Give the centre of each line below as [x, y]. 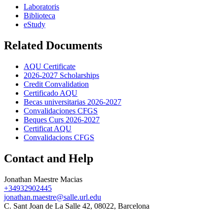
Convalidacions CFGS [59, 138]
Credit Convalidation [56, 84]
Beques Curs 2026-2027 [62, 120]
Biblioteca [39, 16]
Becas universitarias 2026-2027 [73, 102]
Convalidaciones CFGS [61, 111]
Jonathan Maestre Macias [43, 179]
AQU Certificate [50, 67]
